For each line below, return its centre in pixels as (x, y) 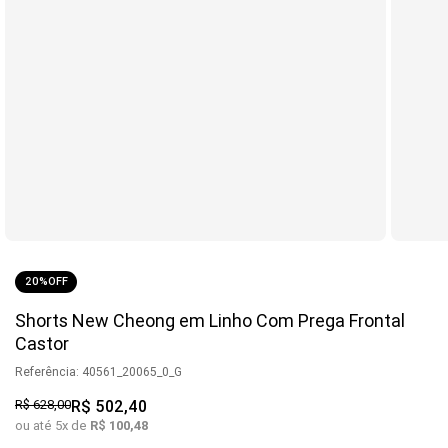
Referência (45, 371)
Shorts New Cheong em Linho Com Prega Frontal (210, 320)
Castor (42, 343)
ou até (35, 425)
